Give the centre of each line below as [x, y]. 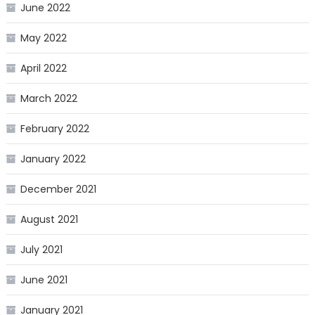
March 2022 [49, 99]
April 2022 [43, 69]
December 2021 [58, 189]
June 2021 [44, 280]
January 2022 [53, 159]
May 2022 [43, 38]
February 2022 [54, 129]
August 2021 [49, 220]
